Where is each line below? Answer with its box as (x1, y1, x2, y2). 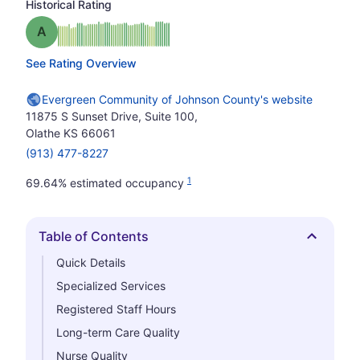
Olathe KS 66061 (26, 126, 116, 140)
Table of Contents (39, 228, 149, 244)
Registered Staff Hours (56, 302, 176, 316)
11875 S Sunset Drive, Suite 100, (26, 109, 198, 123)
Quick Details (56, 256, 125, 269)
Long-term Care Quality (56, 325, 180, 339)
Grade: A (46, 22, 100, 39)
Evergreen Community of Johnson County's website (42, 92, 313, 106)
